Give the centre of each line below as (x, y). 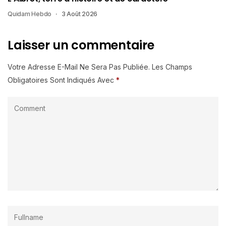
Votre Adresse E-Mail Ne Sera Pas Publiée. (79, 67)
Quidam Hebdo (30, 14)
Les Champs (172, 67)
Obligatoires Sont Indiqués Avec (62, 80)
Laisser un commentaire (81, 45)
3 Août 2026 (79, 14)
